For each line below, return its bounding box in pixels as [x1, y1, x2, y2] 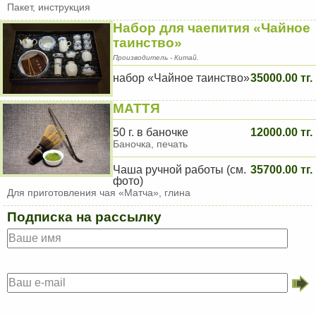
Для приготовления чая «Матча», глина [7, 187, 190, 198]
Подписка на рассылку [7, 209, 162, 224]
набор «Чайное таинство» [113, 72, 250, 84]
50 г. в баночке [113, 126, 188, 138]
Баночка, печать [113, 138, 188, 150]
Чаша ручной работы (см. [113, 164, 246, 176]
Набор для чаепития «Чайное [113, 20, 310, 35]
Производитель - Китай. [113, 54, 199, 61]
